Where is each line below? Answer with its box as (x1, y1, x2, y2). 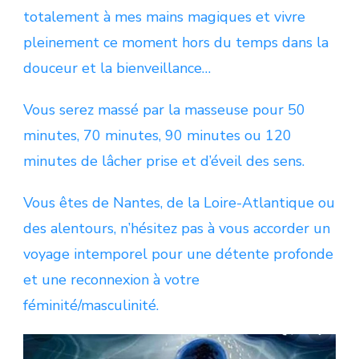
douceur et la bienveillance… (23, 58, 211, 78)
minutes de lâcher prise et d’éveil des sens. (23, 151, 305, 171)
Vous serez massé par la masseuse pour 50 (23, 99, 305, 119)
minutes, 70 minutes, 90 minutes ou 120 (23, 125, 292, 145)
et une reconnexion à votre (23, 269, 200, 289)
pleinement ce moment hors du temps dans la (23, 32, 329, 52)
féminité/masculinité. (23, 295, 159, 315)
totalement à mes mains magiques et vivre (23, 6, 305, 26)
